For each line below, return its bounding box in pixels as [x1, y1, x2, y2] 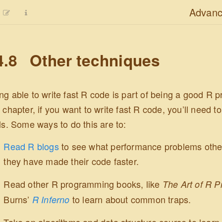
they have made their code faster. [3, 155, 139, 168]
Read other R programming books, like [3, 177, 163, 190]
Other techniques [25, 49, 161, 72]
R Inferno [32, 193, 70, 206]
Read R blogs [3, 140, 59, 153]
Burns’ [3, 192, 32, 206]
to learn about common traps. [69, 192, 191, 206]
